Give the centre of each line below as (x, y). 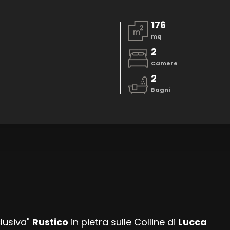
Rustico (50, 222)
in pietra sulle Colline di (123, 222)
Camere (164, 63)
